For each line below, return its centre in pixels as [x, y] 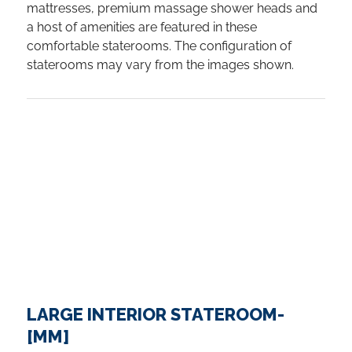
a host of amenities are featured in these [142, 27]
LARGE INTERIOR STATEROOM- [156, 314]
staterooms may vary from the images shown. [160, 64]
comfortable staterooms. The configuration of [159, 46]
